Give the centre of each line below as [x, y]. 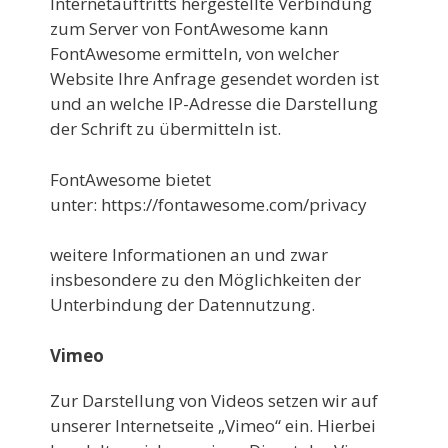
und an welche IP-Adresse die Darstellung [214, 103]
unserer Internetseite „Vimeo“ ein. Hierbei [213, 425]
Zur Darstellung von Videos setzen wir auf [214, 400]
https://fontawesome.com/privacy [234, 204]
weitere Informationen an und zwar [189, 254]
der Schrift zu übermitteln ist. [165, 128]
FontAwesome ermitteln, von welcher [194, 53]
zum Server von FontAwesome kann [189, 28]
